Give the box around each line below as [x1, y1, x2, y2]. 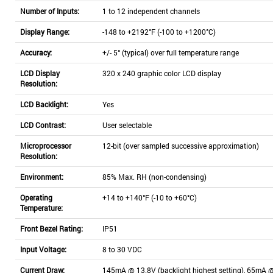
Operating [20, 193, 52, 202]
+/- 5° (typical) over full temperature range [102, 48, 239, 57]
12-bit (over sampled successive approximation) [102, 141, 259, 151]
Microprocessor [20, 141, 71, 151]
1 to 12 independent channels [102, 6, 200, 16]
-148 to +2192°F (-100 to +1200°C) [102, 27, 216, 37]
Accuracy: [20, 48, 52, 57]
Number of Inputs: [20, 6, 79, 16]
